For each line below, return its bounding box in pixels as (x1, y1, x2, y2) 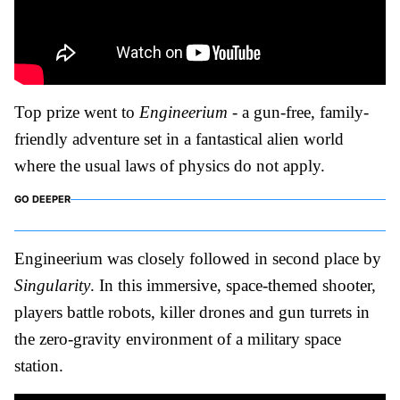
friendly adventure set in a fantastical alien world (14, 129, 344, 148)
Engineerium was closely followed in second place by (14, 248, 381, 268)
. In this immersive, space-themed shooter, (90, 275, 376, 295)
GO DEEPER (14, 192, 71, 205)
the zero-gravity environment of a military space (14, 329, 341, 348)
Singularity (14, 275, 90, 295)
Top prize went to (14, 102, 139, 121)
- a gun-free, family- (228, 102, 369, 121)
